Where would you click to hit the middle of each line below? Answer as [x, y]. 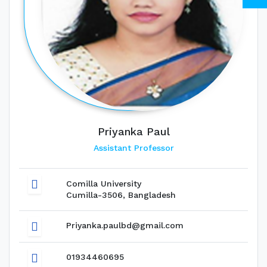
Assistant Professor [133, 148]
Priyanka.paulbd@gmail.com [125, 225]
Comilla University [104, 183]
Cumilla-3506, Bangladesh [121, 195]
